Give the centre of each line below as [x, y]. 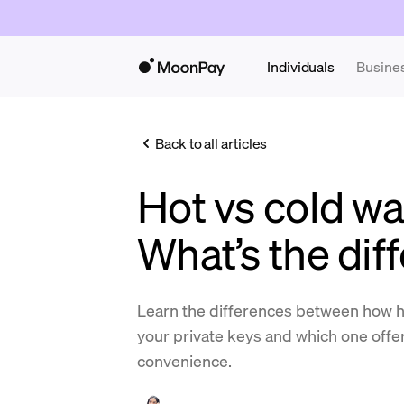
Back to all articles [211, 143]
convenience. [184, 360]
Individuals [301, 66]
